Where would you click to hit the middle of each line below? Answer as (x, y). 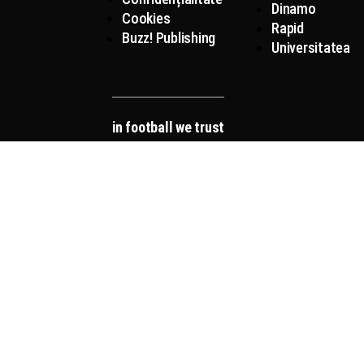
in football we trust (168, 127)
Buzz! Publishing (169, 38)
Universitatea (311, 48)
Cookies (146, 18)
